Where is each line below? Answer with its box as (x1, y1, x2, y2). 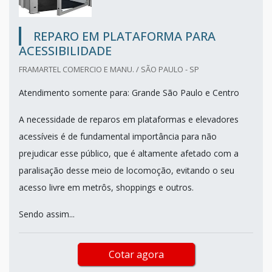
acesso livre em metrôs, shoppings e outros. (19, 181, 196, 193)
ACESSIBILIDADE (19, 42, 112, 59)
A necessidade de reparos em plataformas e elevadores (19, 113, 239, 125)
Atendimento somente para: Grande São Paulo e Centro (19, 86, 239, 98)
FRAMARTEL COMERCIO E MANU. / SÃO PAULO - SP (19, 63, 199, 75)
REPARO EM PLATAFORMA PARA (33, 27, 216, 44)
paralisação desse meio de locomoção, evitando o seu (19, 164, 234, 176)
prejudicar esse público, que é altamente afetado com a (19, 147, 239, 159)
